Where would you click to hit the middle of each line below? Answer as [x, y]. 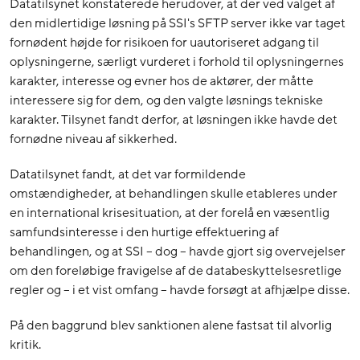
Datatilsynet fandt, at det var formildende [128, 174]
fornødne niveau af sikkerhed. [93, 139]
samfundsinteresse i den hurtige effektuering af [144, 232]
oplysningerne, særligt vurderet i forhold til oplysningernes [177, 61]
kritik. [25, 344]
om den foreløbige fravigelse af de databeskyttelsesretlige [176, 270]
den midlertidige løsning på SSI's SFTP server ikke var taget [178, 23]
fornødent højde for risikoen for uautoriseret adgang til [164, 42]
